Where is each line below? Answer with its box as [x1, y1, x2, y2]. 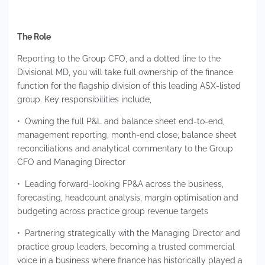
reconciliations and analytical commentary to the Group [17, 144, 233, 153]
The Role [17, 32, 51, 41]
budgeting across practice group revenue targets [17, 206, 208, 216]
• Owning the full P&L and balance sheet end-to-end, [17, 117, 225, 126]
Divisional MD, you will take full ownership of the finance [17, 67, 233, 77]
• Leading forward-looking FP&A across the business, [17, 179, 224, 189]
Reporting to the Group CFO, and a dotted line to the [17, 54, 221, 63]
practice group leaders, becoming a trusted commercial [17, 242, 235, 251]
